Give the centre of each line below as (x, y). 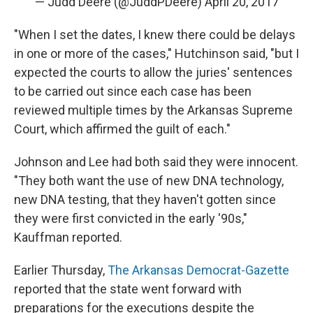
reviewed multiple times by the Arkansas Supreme (153, 110)
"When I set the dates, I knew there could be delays (155, 35)
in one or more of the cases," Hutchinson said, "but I (156, 53)
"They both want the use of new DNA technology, (149, 181)
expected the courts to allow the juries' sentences (153, 72)
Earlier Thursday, (61, 270)
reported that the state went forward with (128, 289)
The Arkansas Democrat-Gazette (198, 270)
